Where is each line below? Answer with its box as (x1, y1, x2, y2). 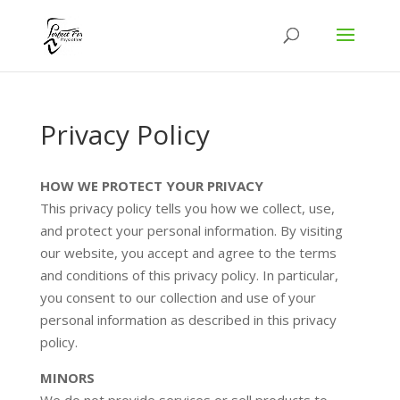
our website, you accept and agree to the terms (39, 244, 337, 262)
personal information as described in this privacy (39, 311, 337, 329)
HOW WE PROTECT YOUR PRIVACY (39, 177, 263, 195)
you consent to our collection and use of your (39, 288, 316, 306)
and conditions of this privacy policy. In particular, (39, 266, 338, 284)
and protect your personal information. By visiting (39, 221, 343, 239)
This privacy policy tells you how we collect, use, (39, 199, 335, 217)
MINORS (39, 369, 95, 387)
